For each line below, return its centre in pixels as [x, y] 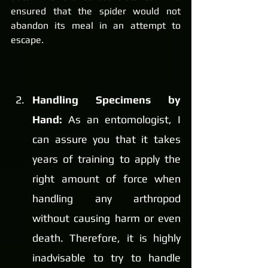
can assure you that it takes [106, 139]
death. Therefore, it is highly [106, 238]
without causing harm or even [106, 218]
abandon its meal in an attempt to [96, 26]
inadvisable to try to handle [106, 258]
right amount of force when [106, 179]
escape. [27, 40]
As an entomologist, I [124, 120]
